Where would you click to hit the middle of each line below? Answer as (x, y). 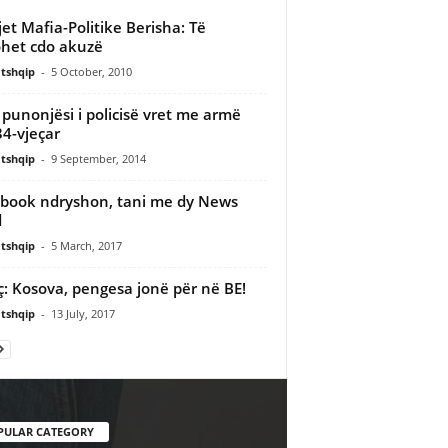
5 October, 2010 (91, 71)
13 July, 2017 (82, 313)
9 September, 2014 (98, 158)
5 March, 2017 (86, 245)
